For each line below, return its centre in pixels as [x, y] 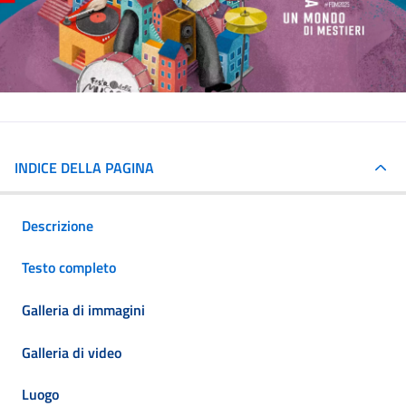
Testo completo [69, 268]
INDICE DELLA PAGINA [84, 167]
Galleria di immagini [83, 310]
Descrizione [58, 225]
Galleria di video [72, 352]
